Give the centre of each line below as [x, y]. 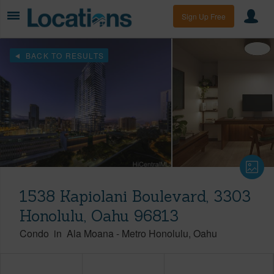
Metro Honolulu [155, 233]
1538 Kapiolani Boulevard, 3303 [135, 196]
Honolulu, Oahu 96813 [99, 216]
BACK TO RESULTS [64, 55]
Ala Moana [90, 233]
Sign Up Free [204, 16]
